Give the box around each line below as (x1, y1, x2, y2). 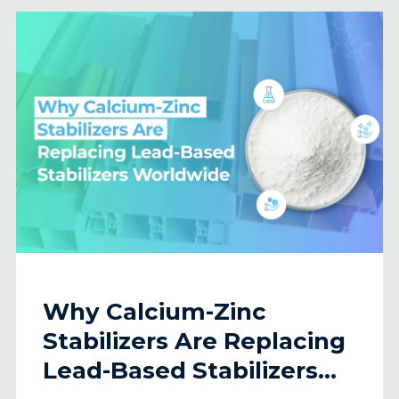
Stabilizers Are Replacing (42, 327, 346, 356)
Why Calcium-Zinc (42, 297, 266, 327)
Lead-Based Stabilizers (42, 356, 318, 386)
